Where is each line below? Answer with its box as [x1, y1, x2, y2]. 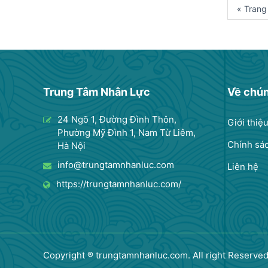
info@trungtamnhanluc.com [57, 159, 174, 171]
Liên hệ [227, 161, 258, 173]
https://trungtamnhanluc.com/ [56, 178, 181, 190]
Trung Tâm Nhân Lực [43, 86, 150, 99]
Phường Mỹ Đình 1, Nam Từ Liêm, [57, 127, 196, 139]
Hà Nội [57, 140, 86, 152]
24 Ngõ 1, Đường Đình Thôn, [57, 114, 176, 126]
